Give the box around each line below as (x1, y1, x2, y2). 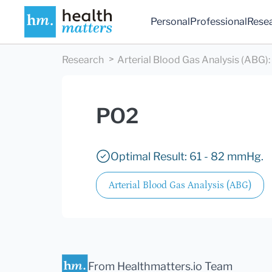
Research (62, 54, 104, 66)
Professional (190, 16, 248, 28)
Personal (151, 16, 191, 28)
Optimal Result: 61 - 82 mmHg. (110, 150, 263, 163)
